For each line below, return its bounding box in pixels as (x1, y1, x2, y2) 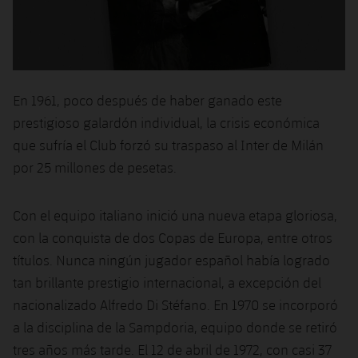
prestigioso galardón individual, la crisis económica (13, 113, 320, 131)
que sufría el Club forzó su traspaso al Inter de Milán (13, 136, 324, 153)
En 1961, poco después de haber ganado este (13, 91, 282, 109)
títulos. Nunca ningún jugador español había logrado (13, 251, 330, 268)
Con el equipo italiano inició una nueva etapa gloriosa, (13, 206, 337, 224)
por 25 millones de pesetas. (13, 158, 177, 176)
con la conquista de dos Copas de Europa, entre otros (13, 229, 332, 246)
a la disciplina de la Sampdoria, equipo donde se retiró (13, 318, 337, 336)
